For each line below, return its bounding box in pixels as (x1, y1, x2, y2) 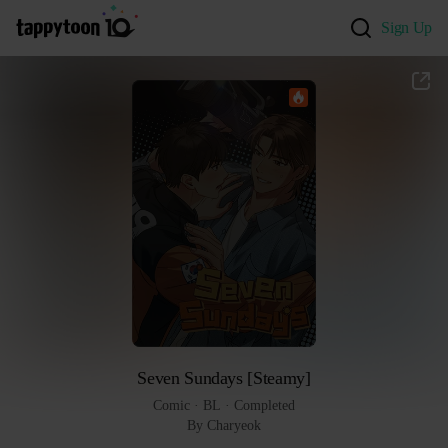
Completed (234, 397, 295, 413)
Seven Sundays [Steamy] (137, 367, 311, 388)
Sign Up (381, 19, 432, 36)
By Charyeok (187, 417, 261, 433)
